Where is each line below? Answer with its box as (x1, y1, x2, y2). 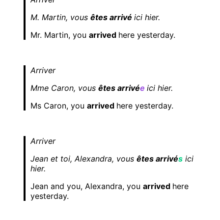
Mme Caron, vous (30, 83, 98, 93)
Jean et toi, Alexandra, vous (30, 154, 137, 164)
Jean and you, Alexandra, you (30, 181, 143, 192)
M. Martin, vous (30, 12, 90, 23)
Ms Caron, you (30, 101, 87, 111)
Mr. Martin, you (30, 30, 89, 40)
